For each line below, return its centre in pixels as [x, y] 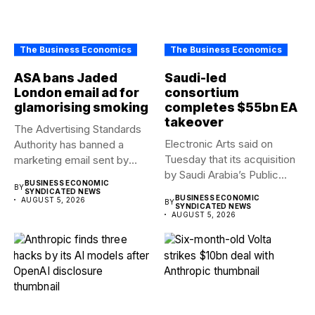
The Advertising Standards [78, 129]
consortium [202, 92]
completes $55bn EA [231, 107]
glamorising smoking [81, 107]
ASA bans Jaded [66, 77]
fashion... [36, 175]
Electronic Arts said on [219, 143]
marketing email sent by [71, 160]
